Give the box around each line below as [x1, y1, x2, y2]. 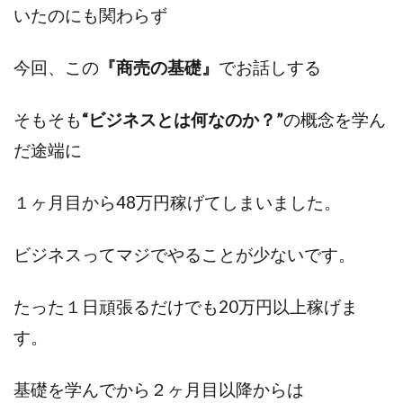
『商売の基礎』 [99, 57, 219, 77]
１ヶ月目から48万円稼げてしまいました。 [13, 192, 341, 212]
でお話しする [219, 57, 321, 77]
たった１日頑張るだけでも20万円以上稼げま [13, 296, 358, 317]
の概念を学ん [283, 109, 386, 130]
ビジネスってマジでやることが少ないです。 [13, 244, 355, 264]
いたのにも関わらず [13, 4, 167, 25]
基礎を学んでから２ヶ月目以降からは [13, 379, 304, 399]
